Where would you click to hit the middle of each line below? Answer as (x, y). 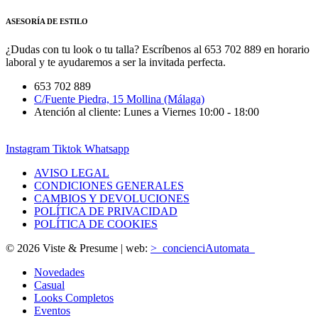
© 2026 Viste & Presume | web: (78, 248)
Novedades (59, 273)
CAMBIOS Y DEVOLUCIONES (112, 199)
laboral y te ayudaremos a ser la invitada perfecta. (116, 62)
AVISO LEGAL (72, 173)
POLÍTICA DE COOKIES (96, 224)
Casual (49, 285)
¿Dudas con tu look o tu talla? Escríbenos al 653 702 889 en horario (158, 50)
